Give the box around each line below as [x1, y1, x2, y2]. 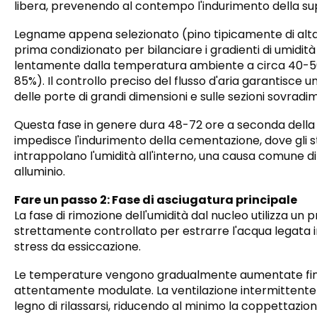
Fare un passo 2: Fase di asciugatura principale [14, 192, 297, 209]
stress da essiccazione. [14, 238, 141, 255]
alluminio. [14, 163, 65, 180]
